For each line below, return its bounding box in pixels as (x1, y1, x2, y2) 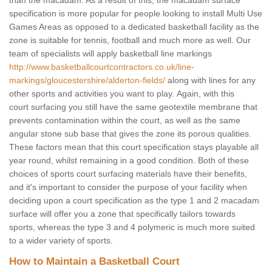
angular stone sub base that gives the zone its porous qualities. (9, 129, 251, 139)
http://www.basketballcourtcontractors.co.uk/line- (9, 62, 194, 72)
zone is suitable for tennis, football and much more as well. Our (9, 35, 251, 46)
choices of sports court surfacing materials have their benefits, (9, 169, 247, 179)
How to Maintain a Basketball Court (9, 256, 180, 268)
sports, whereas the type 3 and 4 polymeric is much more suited (9, 222, 255, 233)
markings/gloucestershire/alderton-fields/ (9, 75, 165, 86)
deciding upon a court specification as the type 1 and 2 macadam (9, 195, 259, 206)
